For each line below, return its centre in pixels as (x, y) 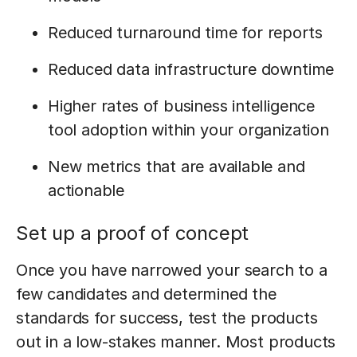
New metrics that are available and (177, 167)
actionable (86, 190)
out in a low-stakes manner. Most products (176, 342)
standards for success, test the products (167, 318)
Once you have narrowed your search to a (172, 270)
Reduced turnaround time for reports (185, 33)
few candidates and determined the (146, 294)
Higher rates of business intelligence (181, 106)
